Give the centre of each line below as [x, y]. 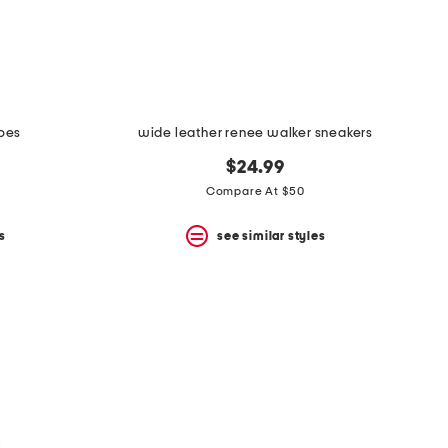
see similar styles [271, 235]
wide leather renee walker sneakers [255, 133]
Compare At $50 [255, 191]
